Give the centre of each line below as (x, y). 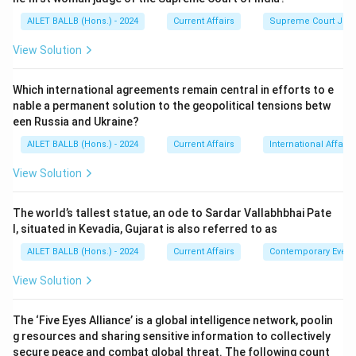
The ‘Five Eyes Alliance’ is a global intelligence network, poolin (173, 320)
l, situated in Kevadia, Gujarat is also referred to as (145, 229)
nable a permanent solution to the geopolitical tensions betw (172, 106)
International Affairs (311, 144)
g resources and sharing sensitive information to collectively (172, 336)
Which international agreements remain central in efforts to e (173, 90)
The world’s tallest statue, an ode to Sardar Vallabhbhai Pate (172, 213)
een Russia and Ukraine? (76, 122)
